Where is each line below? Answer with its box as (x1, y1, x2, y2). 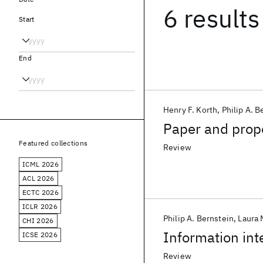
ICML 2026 (22, 160, 59, 168)
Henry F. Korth (163, 104, 218, 115)
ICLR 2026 (22, 202, 58, 211)
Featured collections (19, 139, 88, 147)
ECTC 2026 (22, 188, 59, 197)
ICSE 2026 (22, 230, 58, 239)
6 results (163, 2, 260, 35)
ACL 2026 (22, 174, 55, 183)
